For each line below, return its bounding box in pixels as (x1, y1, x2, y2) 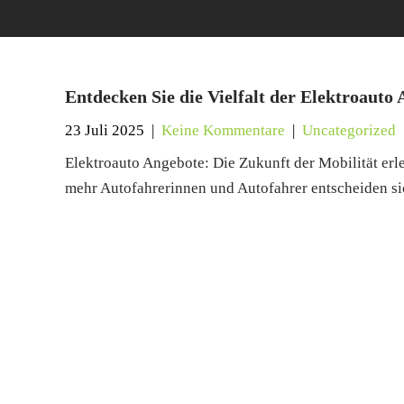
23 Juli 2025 (65, 122, 144, 139)
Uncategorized (302, 122, 396, 139)
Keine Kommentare (161, 122, 285, 139)
